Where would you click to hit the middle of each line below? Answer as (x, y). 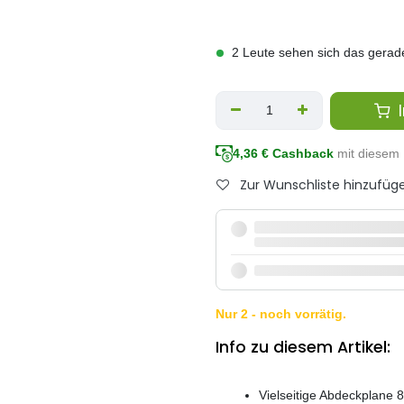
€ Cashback (296, 154)
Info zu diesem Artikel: (303, 348)
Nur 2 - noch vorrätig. (281, 314)
